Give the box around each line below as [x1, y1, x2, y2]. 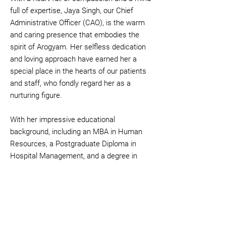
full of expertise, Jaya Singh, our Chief [10, 6, 133, 15]
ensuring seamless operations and [10, 188, 124, 197]
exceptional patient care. [10, 200, 91, 209]
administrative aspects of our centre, [10, 176, 131, 185]
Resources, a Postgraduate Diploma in [10, 139, 136, 148]
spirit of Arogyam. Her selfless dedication [10, 42, 146, 51]
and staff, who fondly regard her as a [10, 79, 131, 88]
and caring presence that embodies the [10, 30, 139, 39]
